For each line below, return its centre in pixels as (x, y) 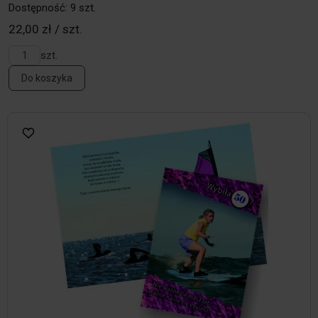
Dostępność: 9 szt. (52, 8)
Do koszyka (47, 78)
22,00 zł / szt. (45, 29)
